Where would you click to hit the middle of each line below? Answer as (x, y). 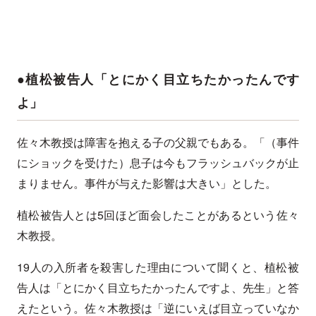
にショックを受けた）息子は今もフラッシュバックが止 (158, 163)
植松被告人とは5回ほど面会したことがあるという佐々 (158, 215)
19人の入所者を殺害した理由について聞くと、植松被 (158, 267)
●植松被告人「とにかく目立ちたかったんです (158, 79)
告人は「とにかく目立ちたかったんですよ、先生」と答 (158, 288)
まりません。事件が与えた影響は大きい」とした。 (147, 183)
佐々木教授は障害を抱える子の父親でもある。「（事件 (158, 142)
